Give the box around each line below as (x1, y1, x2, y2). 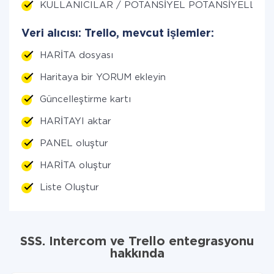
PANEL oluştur (40, 139, 108, 147)
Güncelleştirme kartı (40, 95, 131, 103)
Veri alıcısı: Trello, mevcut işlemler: (21, 29, 214, 39)
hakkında (109, 248, 165, 259)
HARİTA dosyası (40, 51, 113, 59)
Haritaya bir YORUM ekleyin (40, 73, 166, 81)
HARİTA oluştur (40, 161, 111, 169)
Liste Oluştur (40, 183, 99, 191)
